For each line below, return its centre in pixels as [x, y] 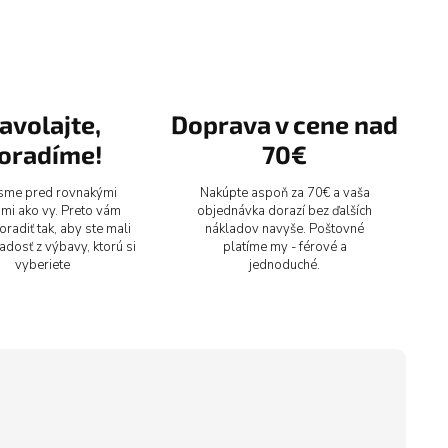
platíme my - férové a [284, 246]
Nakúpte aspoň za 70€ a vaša [284, 192]
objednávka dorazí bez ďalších [285, 210]
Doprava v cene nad [285, 123]
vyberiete [42, 264]
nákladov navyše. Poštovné [285, 228]
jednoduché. [285, 264]
